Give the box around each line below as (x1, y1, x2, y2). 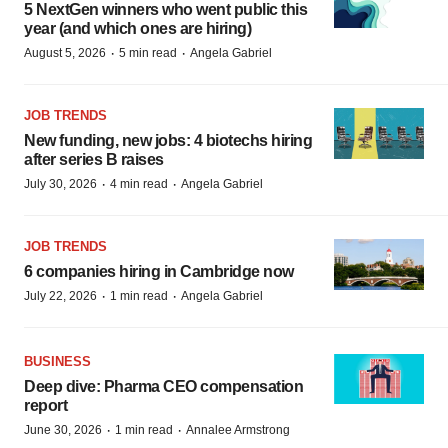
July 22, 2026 (24, 289, 97, 303)
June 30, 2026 (24, 422, 102, 437)
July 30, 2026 (24, 177, 97, 191)
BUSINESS (24, 353, 91, 369)
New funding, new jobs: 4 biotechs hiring (24, 132, 312, 149)
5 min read (119, 46, 177, 60)
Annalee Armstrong (186, 422, 290, 437)
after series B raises (24, 151, 164, 168)
